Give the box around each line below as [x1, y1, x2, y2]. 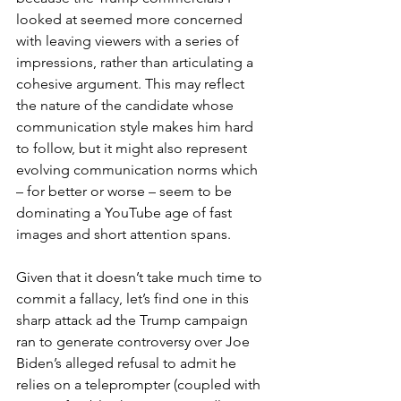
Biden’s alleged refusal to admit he [16, 354, 240, 371]
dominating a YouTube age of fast [16, 203, 235, 221]
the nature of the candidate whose [16, 96, 237, 114]
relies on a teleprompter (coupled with [16, 375, 264, 393]
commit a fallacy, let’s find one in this [16, 289, 252, 307]
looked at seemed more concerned [16, 10, 246, 28]
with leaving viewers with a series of [16, 31, 243, 49]
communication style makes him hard [16, 117, 257, 135]
